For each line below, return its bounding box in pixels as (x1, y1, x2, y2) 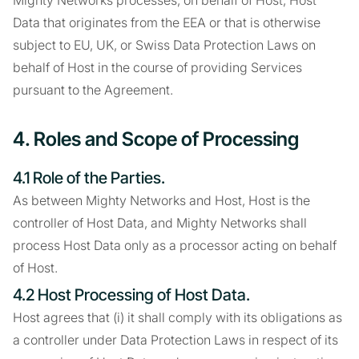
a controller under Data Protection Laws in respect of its (13, 332, 338, 348)
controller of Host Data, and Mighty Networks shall (13, 215, 307, 231)
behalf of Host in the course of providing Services (13, 59, 302, 75)
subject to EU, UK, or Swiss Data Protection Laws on (13, 37, 316, 53)
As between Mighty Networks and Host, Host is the (13, 192, 310, 208)
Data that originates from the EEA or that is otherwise (13, 14, 321, 30)
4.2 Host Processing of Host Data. (13, 285, 250, 305)
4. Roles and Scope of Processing (13, 127, 299, 151)
